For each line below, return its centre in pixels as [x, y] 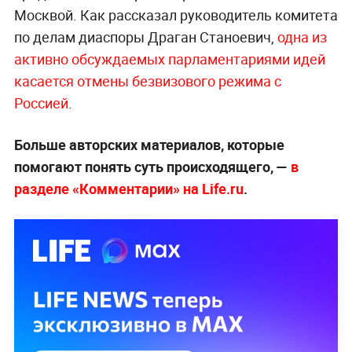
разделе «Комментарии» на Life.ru [128, 188]
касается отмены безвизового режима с [147, 81]
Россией [41, 103]
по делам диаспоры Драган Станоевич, [145, 37]
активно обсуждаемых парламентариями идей [169, 59]
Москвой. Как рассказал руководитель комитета [176, 15]
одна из [302, 37]
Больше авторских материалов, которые [149, 144]
